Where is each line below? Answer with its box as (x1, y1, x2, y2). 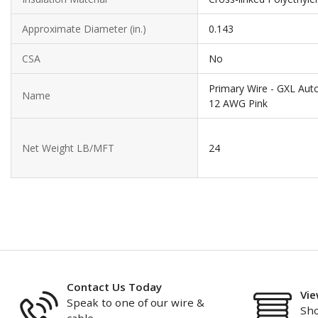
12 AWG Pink (209, 97, 268, 110)
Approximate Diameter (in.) (22, 22, 146, 35)
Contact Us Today (67, 280, 162, 294)
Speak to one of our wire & (67, 295, 204, 309)
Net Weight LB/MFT (22, 141, 114, 155)
